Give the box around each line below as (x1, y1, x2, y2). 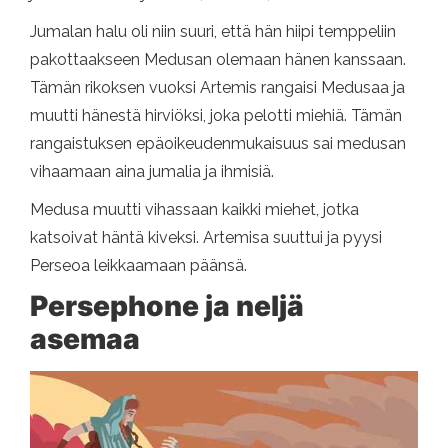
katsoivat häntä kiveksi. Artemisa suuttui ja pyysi (30, 228, 382, 248)
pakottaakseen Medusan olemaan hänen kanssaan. (30, 50, 406, 70)
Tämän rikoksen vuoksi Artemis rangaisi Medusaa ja (30, 78, 405, 98)
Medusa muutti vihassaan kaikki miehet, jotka (30, 200, 359, 220)
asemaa (30, 322, 140, 357)
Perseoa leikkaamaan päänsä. (30, 256, 247, 276)
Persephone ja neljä (30, 289, 304, 324)
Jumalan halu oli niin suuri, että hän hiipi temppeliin (30, 22, 396, 42)
